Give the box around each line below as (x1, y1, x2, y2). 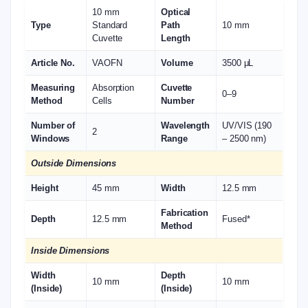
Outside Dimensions (31, 158, 117, 168)
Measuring (31, 82, 76, 93)
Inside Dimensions (31, 245, 110, 256)
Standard (92, 20, 128, 30)
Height (31, 183, 58, 193)
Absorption (92, 82, 135, 93)
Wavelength (161, 120, 210, 131)
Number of (31, 120, 76, 131)
